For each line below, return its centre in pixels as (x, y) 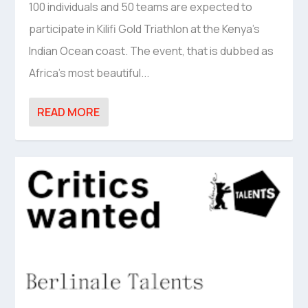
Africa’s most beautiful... (89, 73)
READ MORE (69, 112)
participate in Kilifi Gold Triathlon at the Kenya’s (145, 29)
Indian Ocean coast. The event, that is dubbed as (152, 51)
